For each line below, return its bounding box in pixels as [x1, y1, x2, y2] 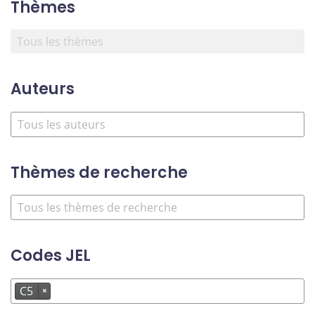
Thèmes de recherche [11, 161, 188, 184]
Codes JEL [11, 245, 91, 267]
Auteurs [11, 78, 75, 101]
